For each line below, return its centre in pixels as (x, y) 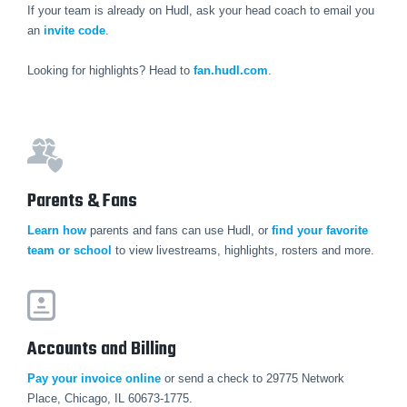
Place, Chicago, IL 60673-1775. (110, 398)
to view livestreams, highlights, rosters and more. (243, 251)
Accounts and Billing (102, 349)
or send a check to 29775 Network (253, 378)
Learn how (57, 231)
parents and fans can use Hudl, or (179, 231)
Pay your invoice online (94, 378)
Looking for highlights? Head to (110, 71)
